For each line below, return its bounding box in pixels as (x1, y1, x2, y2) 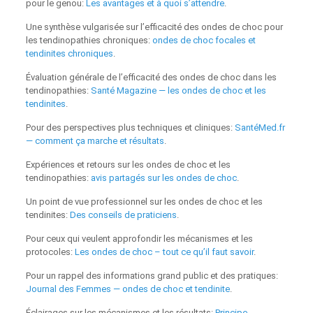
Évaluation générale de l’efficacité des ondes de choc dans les (25, 72, 277, 83)
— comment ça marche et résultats (25, 136, 164, 147)
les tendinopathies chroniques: (25, 35, 152, 46)
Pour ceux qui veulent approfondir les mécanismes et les (25, 233, 253, 245)
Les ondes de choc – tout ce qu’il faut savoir (74, 247, 254, 258)
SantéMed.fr (234, 122, 285, 133)
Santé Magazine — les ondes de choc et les (90, 85, 266, 96)
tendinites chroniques (25, 48, 113, 59)
